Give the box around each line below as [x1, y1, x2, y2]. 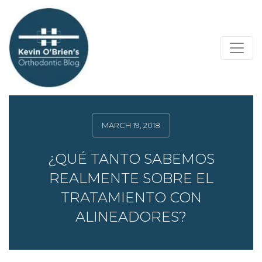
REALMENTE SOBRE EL [49, 170, 213, 187]
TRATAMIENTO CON [60, 189, 202, 206]
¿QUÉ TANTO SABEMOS [47, 150, 215, 167]
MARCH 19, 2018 [102, 120, 160, 130]
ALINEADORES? [75, 208, 187, 225]
